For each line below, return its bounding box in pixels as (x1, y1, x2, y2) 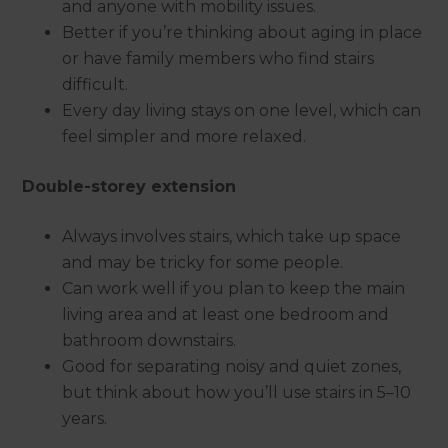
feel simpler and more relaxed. (62, 127, 307, 147)
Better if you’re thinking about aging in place (62, 23, 423, 43)
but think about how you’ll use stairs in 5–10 (62, 383, 412, 403)
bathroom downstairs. (62, 331, 237, 351)
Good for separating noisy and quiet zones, (62, 357, 402, 377)
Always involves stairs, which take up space (62, 227, 402, 247)
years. (62, 409, 108, 429)
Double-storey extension (22, 177, 237, 197)
